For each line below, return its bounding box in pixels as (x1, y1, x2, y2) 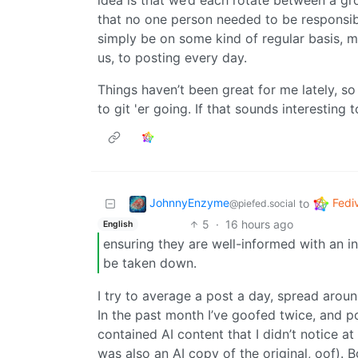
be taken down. (103, 254, 197, 271)
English (102, 218, 133, 229)
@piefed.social (229, 197, 296, 210)
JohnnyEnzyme (149, 196, 229, 210)
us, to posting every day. (97, 50, 247, 66)
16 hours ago (225, 217, 293, 232)
